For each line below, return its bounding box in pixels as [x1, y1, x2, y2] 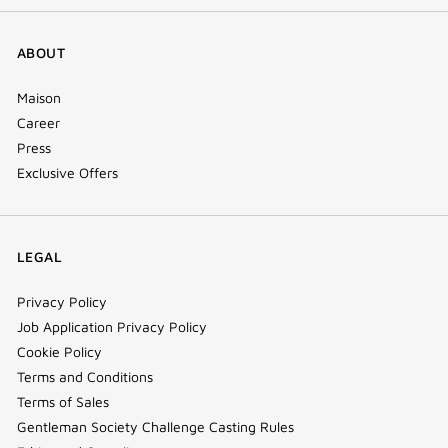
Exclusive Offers [17, 164, 118, 181]
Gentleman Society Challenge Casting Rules [17, 418, 294, 435]
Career [17, 114, 60, 131]
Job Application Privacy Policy [17, 318, 207, 335]
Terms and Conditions [17, 368, 153, 385]
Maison [17, 89, 61, 106]
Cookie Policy [17, 343, 102, 360]
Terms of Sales [17, 393, 109, 410]
